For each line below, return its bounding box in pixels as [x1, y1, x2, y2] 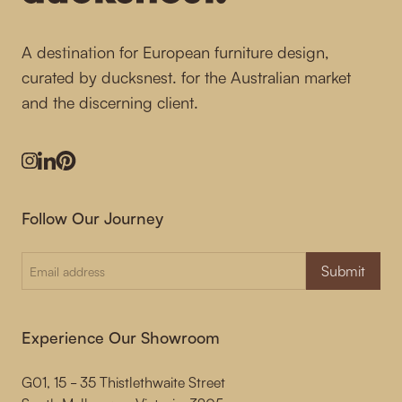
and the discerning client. [22, 92, 198, 112]
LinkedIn [45, 161, 98, 179]
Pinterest [65, 161, 119, 179]
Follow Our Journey [22, 208, 163, 228]
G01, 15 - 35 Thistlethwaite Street [22, 373, 225, 390]
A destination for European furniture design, [22, 42, 328, 62]
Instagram [28, 161, 92, 179]
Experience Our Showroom [22, 328, 220, 347]
